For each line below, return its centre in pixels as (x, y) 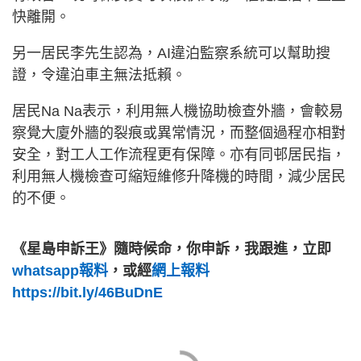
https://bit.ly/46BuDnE (87, 293)
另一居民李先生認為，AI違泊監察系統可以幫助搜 (171, 54)
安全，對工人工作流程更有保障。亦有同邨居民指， (179, 155)
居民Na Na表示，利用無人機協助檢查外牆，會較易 (178, 112)
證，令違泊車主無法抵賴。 (99, 75)
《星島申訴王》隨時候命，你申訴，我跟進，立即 (172, 249)
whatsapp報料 (60, 271)
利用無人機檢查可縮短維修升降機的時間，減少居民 (179, 177)
